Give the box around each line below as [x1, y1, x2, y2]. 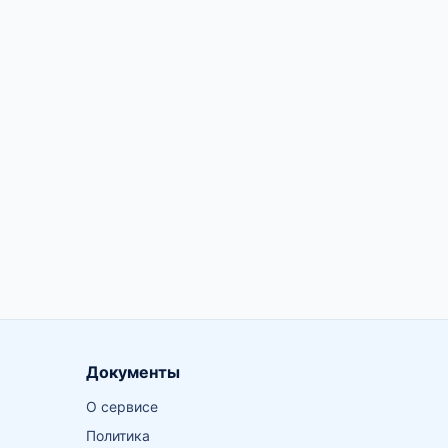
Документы [85, 362, 180, 382]
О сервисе [85, 398, 158, 415]
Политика [85, 427, 150, 444]
